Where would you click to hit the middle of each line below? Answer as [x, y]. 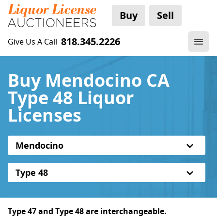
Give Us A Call [32, 42]
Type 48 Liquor [71, 98]
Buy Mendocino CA [89, 80]
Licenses [45, 115]
